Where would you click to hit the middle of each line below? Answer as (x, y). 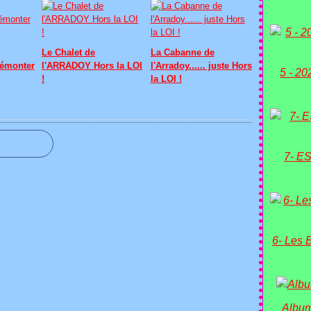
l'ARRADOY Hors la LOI (92, 66)
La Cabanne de (182, 52)
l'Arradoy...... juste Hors (201, 66)
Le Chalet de (69, 52)
